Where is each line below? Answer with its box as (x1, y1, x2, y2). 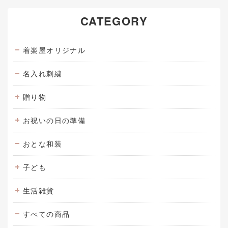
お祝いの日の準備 (23, 115, 86, 125)
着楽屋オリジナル (23, 45, 86, 55)
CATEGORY (80, 13, 148, 29)
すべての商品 (23, 209, 70, 219)
